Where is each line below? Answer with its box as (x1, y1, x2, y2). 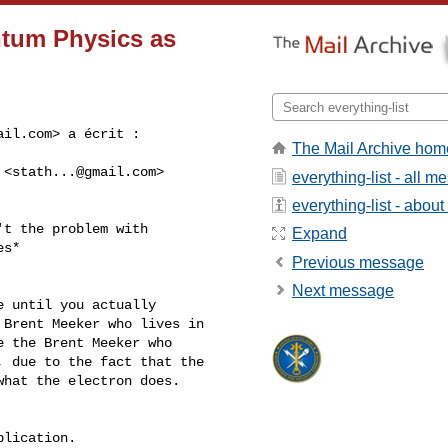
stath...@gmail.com (12, 163, 156, 180)
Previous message (292, 253, 424, 271)
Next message (292, 282, 394, 300)
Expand (292, 225, 347, 243)
